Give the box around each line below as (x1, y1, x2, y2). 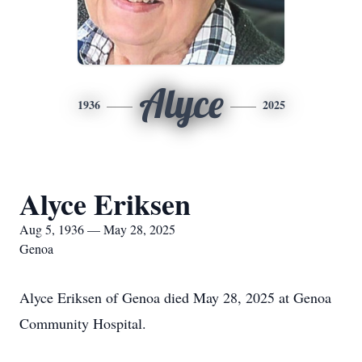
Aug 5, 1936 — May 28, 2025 (19, 221, 175, 238)
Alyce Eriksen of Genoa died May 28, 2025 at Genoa (19, 288, 331, 307)
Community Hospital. (19, 314, 146, 333)
